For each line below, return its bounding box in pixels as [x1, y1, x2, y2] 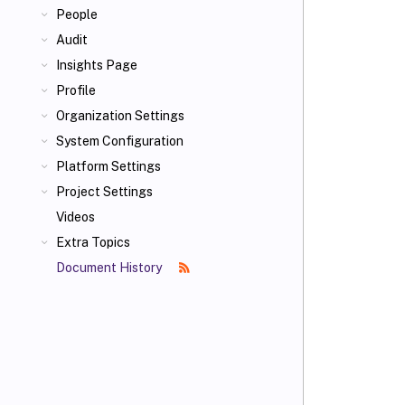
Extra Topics [56, 235, 130, 250]
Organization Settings [56, 108, 184, 123]
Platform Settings [56, 159, 161, 174]
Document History [56, 260, 165, 275]
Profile [56, 83, 96, 98]
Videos [56, 210, 95, 224]
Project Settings [56, 184, 153, 199]
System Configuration [56, 134, 184, 148]
